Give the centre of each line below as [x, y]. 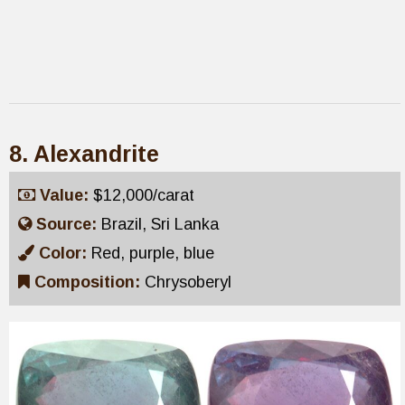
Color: [65, 253]
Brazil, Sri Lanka [160, 224]
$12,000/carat [144, 195]
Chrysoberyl [188, 282]
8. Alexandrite [84, 153]
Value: [66, 195]
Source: [69, 224]
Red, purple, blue [153, 253]
